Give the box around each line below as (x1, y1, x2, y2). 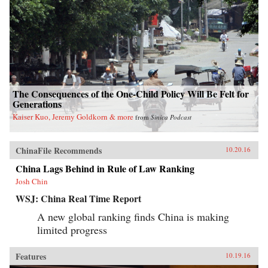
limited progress (37, 222, 107, 237)
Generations (13, 96, 62, 111)
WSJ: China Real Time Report (16, 191, 141, 205)
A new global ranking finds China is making (37, 209, 229, 224)
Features (16, 249, 46, 263)
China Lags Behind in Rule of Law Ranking (16, 161, 194, 175)
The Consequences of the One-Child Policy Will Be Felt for (13, 86, 249, 100)
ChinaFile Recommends (16, 144, 102, 157)
